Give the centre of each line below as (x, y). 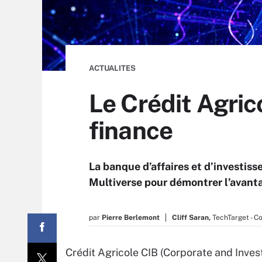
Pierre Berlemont (131, 218)
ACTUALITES (112, 68)
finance (131, 130)
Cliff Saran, (191, 218)
